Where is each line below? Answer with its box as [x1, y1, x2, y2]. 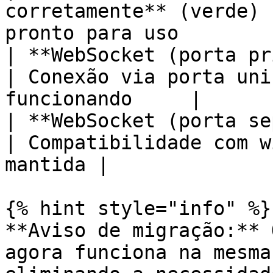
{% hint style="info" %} [5, 197, 271, 219]
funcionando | [5, 88, 202, 110]
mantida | [5, 154, 109, 175]
